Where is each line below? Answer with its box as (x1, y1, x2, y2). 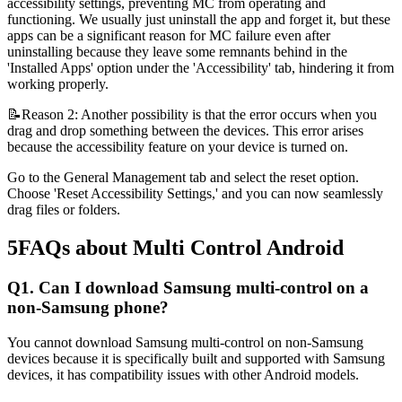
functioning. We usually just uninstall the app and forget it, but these (7, 12, 390, 28)
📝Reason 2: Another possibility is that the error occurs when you (7, 107, 377, 123)
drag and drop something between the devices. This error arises (7, 123, 363, 139)
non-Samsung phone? (7, 298, 169, 318)
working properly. (7, 76, 109, 92)
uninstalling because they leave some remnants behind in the (7, 44, 347, 60)
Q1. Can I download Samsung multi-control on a (7, 278, 369, 298)
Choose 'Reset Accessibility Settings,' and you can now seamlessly (7, 186, 383, 202)
